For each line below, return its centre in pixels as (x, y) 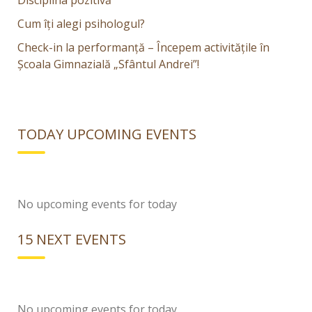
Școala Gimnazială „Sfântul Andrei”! (108, 64)
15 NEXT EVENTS (72, 240)
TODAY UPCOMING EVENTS (107, 134)
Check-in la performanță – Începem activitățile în (143, 48)
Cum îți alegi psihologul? (81, 24)
